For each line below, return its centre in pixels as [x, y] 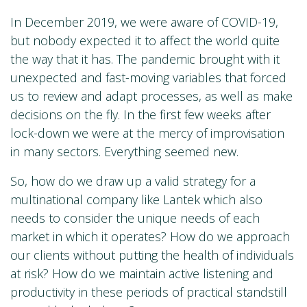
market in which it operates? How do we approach [150, 237]
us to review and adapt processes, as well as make [151, 96]
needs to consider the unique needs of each [135, 218]
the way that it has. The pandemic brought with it [145, 59]
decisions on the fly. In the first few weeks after [140, 115]
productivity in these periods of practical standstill [149, 292]
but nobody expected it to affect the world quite [145, 41]
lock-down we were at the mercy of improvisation [147, 133]
